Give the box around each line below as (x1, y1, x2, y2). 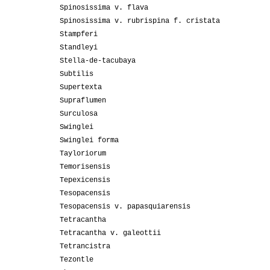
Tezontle (60, 256, 93, 265)
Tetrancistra (60, 242, 110, 251)
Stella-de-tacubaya (60, 57, 136, 66)
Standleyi (60, 43, 98, 52)
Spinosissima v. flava (60, 4, 148, 13)
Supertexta (60, 83, 102, 92)
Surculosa (60, 110, 98, 119)
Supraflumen (60, 96, 106, 105)
